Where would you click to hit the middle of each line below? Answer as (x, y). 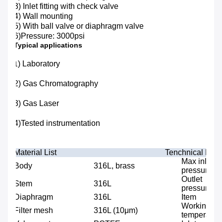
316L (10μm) (116, 211)
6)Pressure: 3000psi (49, 36)
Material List (35, 153)
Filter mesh (33, 211)
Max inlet (197, 162)
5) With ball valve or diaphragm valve (79, 26)
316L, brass (114, 166)
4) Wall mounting (43, 16)
